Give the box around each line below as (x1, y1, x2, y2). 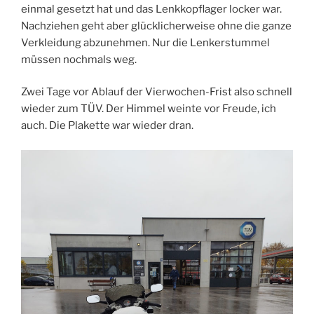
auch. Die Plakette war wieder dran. (21, 119, 193, 132)
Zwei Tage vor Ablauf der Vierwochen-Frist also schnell (21, 86, 292, 99)
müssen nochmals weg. (21, 53, 137, 66)
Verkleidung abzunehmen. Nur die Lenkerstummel (21, 36, 270, 49)
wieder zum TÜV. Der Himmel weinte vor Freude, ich (21, 102, 276, 116)
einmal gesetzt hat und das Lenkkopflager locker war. (21, 2, 282, 15)
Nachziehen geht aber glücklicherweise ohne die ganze (21, 19, 292, 32)
